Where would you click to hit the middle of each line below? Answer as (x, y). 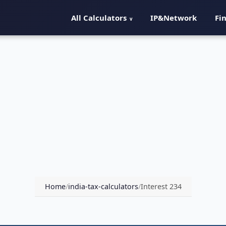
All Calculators (99, 18)
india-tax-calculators (103, 186)
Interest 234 (161, 186)
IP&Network (174, 18)
